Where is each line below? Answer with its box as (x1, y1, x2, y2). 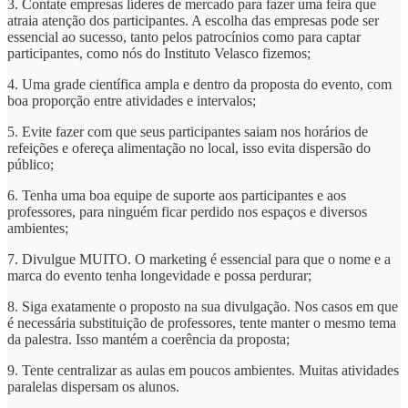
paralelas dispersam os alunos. (7, 379, 179, 395)
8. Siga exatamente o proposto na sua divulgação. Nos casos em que (7, 299, 398, 315)
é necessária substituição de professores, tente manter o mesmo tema (7, 315, 396, 331)
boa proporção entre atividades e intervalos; (7, 93, 256, 109)
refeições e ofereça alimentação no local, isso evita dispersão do (7, 140, 371, 157)
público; (7, 157, 54, 173)
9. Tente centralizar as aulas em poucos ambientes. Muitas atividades (7, 362, 399, 379)
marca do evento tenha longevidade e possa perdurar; (7, 268, 311, 284)
